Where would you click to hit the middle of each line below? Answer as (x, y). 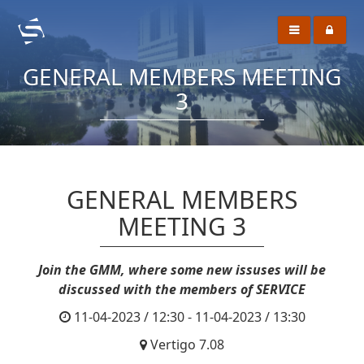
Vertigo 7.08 (187, 344)
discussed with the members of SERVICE (182, 289)
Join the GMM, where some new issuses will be (182, 270)
